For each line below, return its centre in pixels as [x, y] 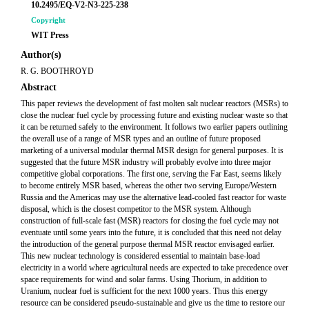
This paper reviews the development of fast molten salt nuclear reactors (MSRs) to [154, 103]
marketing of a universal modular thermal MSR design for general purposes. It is [152, 150]
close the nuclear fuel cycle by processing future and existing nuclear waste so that [154, 115]
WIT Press [50, 35]
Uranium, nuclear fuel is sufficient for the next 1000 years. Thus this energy [144, 291]
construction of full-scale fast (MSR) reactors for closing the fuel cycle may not [150, 221]
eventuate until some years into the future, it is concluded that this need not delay [151, 232]
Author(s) [41, 55]
